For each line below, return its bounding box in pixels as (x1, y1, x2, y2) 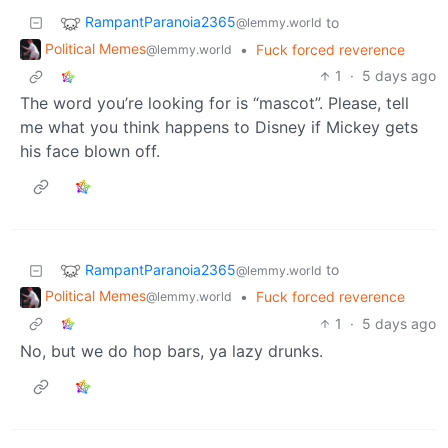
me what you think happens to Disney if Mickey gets (20, 117, 418, 138)
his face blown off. (20, 141, 160, 162)
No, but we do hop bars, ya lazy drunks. (20, 341, 323, 362)
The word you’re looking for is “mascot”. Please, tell (20, 93, 409, 114)
